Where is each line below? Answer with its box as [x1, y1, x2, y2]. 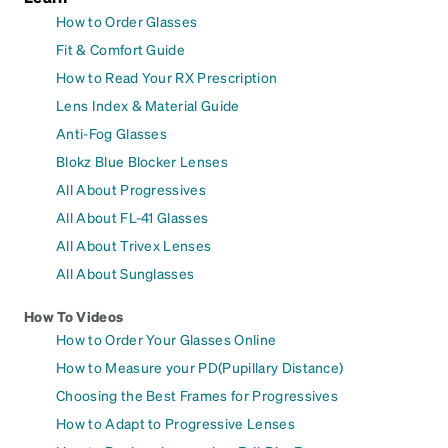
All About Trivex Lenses [56, 236, 212, 255]
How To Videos [24, 307, 124, 326]
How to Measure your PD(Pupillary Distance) [56, 358, 344, 377]
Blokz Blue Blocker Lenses [56, 152, 228, 171]
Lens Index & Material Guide [56, 96, 240, 115]
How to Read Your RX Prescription [56, 68, 278, 87]
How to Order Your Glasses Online [56, 330, 277, 349]
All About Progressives [56, 180, 207, 199]
